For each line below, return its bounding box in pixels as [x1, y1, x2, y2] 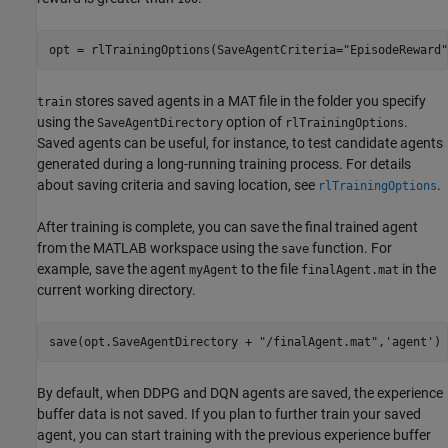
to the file [238, 261, 301, 278]
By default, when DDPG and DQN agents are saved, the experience [37, 385, 443, 402]
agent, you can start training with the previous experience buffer [37, 427, 431, 444]
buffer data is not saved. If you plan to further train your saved [37, 406, 421, 423]
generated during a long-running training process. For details [37, 156, 411, 173]
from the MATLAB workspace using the [37, 240, 281, 257]
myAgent [189, 263, 238, 278]
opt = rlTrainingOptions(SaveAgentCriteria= [48, 42, 343, 57]
